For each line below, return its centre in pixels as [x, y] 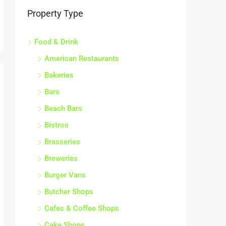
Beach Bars [63, 106]
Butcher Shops [69, 189]
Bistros [56, 122]
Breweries [61, 156]
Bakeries [59, 72]
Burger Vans [65, 172]
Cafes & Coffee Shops [82, 206]
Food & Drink [56, 39]
